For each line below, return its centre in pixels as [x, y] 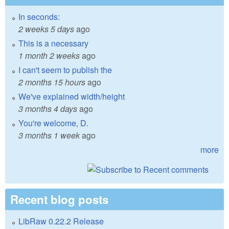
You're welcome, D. [53, 123]
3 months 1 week [49, 135]
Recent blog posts [59, 199]
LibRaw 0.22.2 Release [61, 221]
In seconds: [39, 16]
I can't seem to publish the [65, 70]
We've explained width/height [72, 96]
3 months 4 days [48, 108]
